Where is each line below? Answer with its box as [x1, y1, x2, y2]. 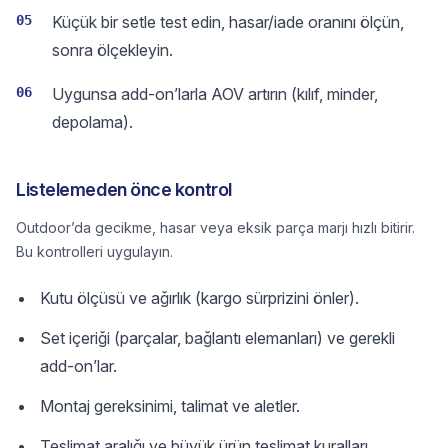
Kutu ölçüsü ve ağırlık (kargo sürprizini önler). [40, 288, 359, 308]
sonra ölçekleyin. [52, 40, 173, 60]
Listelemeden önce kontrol [16, 179, 232, 200]
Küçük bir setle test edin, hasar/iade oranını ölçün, [52, 12, 404, 32]
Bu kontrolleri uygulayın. [16, 243, 173, 260]
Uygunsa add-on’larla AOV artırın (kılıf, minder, [52, 84, 378, 104]
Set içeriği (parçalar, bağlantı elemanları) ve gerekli [40, 328, 395, 348]
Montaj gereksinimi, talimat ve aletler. [40, 396, 300, 416]
